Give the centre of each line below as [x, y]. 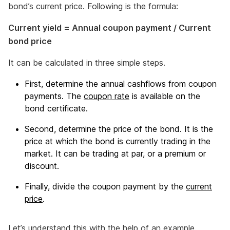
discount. [42, 166]
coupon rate [107, 96]
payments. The [54, 96]
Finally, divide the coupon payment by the [105, 186]
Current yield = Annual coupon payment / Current [110, 28]
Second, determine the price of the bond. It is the [119, 129]
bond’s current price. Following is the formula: [93, 6]
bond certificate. [56, 108]
